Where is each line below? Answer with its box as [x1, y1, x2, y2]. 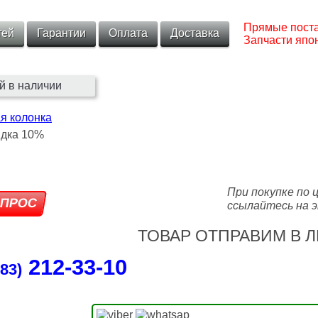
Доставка [170, 27, 219, 39]
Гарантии [36, 27, 86, 39]
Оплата [108, 27, 148, 39]
